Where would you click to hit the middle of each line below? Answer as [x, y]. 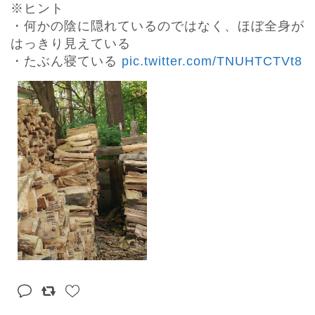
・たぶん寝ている [66, 62]
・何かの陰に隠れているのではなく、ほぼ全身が [157, 26]
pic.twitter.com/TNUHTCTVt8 [212, 62]
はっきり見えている [71, 44]
